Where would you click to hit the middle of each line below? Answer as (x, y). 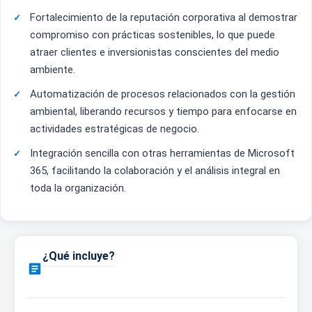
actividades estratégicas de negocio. (115, 129)
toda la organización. (78, 188)
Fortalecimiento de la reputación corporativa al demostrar (164, 18)
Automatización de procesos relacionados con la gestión (163, 94)
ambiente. (53, 70)
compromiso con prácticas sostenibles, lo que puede (153, 35)
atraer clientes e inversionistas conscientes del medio (155, 53)
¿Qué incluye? (79, 256)
